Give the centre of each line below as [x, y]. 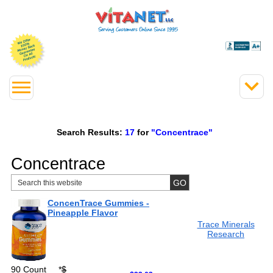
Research [226, 234]
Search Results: [90, 132]
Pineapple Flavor [83, 213]
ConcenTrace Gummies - [98, 203]
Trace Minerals [226, 224]
